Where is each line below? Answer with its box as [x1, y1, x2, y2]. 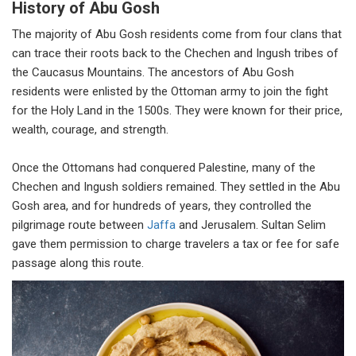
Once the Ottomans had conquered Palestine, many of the [12, 160, 315, 175]
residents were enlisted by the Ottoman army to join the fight [12, 83, 328, 99]
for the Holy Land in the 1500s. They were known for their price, [12, 103, 342, 118]
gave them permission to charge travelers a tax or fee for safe [12, 236, 339, 251]
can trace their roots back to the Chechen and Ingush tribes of [12, 45, 339, 60]
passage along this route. [12, 255, 144, 270]
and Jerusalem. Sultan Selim [179, 217, 326, 232]
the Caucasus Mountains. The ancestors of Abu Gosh [12, 64, 294, 79]
